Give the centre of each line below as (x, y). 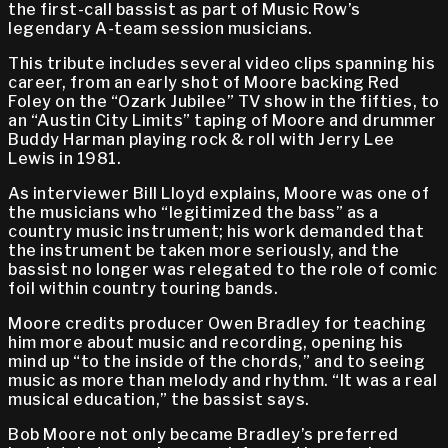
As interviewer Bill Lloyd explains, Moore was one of (218, 194)
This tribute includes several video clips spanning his (221, 64)
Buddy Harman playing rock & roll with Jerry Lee (201, 140)
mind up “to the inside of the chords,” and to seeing (216, 362)
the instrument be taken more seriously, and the (204, 251)
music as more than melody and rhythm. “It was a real (222, 381)
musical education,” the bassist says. (159, 400)
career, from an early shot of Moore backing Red (204, 83)
